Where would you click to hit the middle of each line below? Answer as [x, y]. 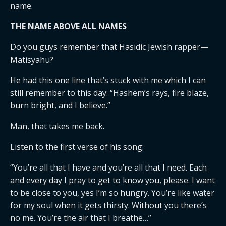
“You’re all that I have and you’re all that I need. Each [108, 167]
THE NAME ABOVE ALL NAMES [68, 26]
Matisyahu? [32, 60]
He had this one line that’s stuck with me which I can [108, 80]
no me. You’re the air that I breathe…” [81, 218]
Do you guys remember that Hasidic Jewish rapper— [109, 47]
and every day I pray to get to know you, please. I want [112, 180]
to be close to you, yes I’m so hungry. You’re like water [112, 193]
